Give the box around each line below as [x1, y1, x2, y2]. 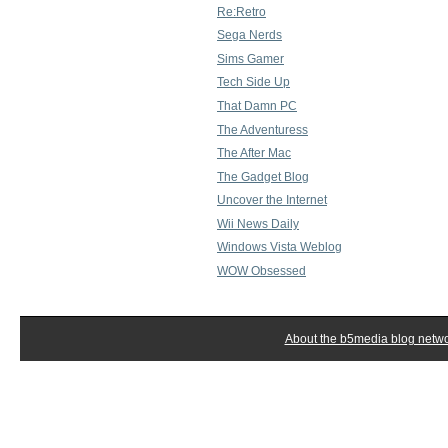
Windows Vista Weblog [217, 240, 342, 255]
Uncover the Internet [217, 193, 327, 208]
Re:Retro [217, 4, 266, 19]
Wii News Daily [217, 216, 299, 231]
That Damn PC [217, 98, 297, 113]
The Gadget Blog [217, 169, 309, 184]
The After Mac [217, 146, 291, 161]
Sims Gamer [217, 51, 284, 66]
